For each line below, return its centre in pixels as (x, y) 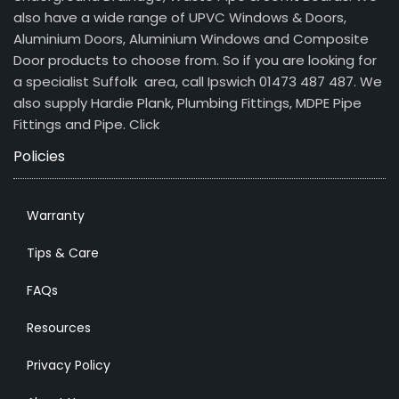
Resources (59, 328)
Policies (39, 156)
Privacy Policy (69, 365)
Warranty (56, 216)
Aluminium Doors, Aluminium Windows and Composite (191, 39)
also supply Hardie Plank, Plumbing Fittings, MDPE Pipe (187, 103)
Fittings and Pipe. (71, 124)
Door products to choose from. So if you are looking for (195, 60)
